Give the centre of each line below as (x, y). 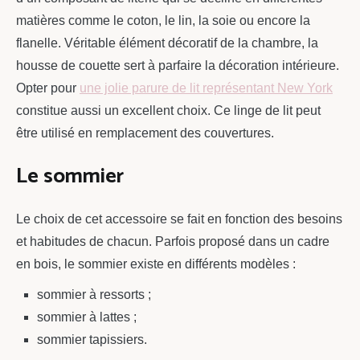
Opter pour (48, 88)
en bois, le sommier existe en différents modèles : (156, 264)
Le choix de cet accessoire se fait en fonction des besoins (179, 219)
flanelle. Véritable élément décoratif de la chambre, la (167, 43)
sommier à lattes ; (86, 317)
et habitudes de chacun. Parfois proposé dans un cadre (173, 242)
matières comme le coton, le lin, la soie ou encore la (163, 20)
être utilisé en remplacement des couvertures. (145, 133)
